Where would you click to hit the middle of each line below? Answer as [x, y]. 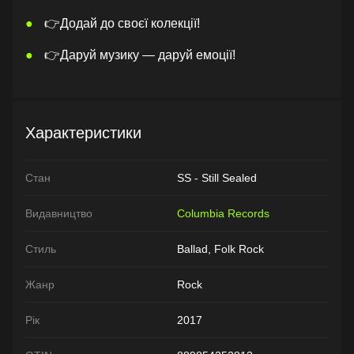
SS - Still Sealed [217, 177]
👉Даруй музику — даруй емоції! [140, 55]
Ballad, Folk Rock [220, 249]
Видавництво [59, 213]
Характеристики [83, 133]
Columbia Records [223, 213]
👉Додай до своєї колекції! [122, 23]
